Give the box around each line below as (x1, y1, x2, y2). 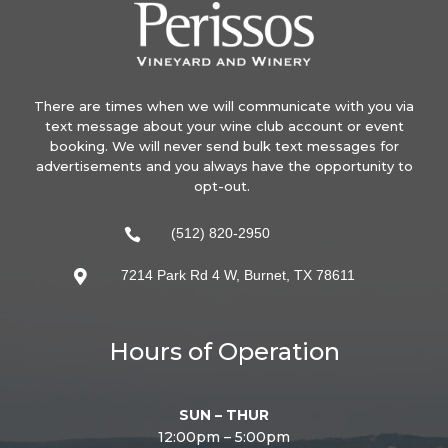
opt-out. (194, 177, 254, 194)
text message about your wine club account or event (44, 117, 404, 134)
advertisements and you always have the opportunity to (35, 157, 413, 174)
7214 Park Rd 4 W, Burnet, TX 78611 (121, 266, 355, 283)
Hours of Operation (108, 336, 340, 366)
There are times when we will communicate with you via (34, 97, 414, 114)
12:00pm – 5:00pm (158, 427, 290, 446)
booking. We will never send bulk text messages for (49, 137, 399, 154)
